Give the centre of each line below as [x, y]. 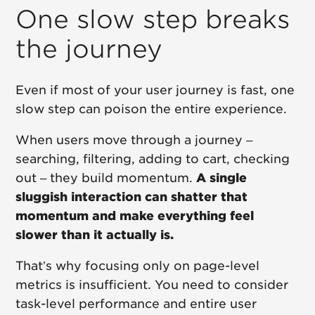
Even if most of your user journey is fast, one [155, 90]
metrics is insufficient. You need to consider [152, 285]
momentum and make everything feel [135, 216]
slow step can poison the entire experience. [152, 109]
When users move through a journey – [134, 140]
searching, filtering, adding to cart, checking [153, 159]
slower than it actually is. [95, 235]
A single [222, 178]
